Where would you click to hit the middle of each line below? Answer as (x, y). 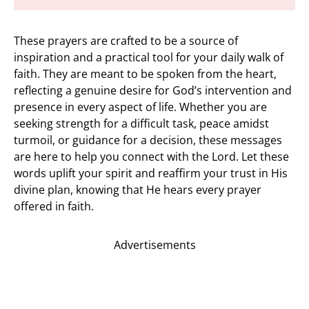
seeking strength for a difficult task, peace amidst (141, 123)
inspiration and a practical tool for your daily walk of (149, 57)
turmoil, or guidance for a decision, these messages (148, 140)
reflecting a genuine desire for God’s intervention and (153, 90)
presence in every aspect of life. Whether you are (140, 107)
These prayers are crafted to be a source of (126, 41)
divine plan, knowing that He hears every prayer (138, 190)
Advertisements (154, 245)
